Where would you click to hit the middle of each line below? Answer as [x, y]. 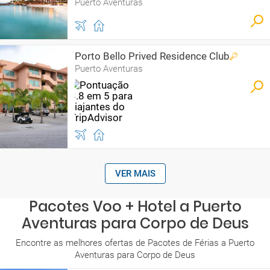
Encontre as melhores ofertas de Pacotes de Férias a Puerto [135, 243]
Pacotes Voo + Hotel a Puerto [135, 206]
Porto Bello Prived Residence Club [152, 56]
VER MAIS [135, 174]
